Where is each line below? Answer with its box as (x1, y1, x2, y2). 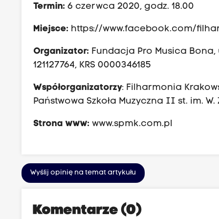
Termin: (33, 1, 66, 11)
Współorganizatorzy (33, 83, 123, 93)
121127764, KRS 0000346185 (33, 60, 152, 70)
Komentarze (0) (33, 204, 142, 218)
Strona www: (33, 119, 92, 129)
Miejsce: (33, 24, 71, 34)
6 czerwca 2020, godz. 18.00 (65, 1, 195, 11)
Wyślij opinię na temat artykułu (30, 169, 136, 177)
